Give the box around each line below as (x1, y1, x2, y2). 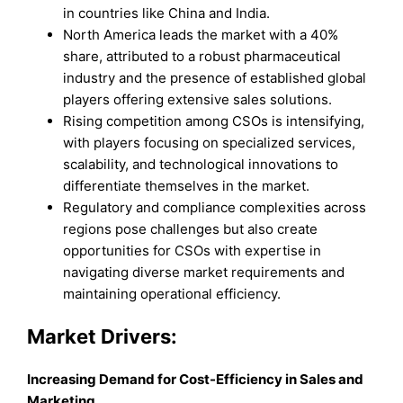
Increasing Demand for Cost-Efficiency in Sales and (27, 371, 364, 389)
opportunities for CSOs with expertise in (63, 241, 322, 259)
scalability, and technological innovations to (63, 155, 339, 173)
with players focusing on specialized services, (63, 133, 356, 151)
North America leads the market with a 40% (63, 25, 339, 43)
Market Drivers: (27, 325, 178, 349)
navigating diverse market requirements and (63, 263, 345, 281)
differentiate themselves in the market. (63, 176, 310, 194)
